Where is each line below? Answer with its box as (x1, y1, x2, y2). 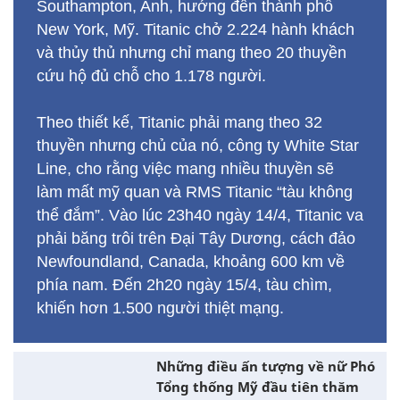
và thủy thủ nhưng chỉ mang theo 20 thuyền (37, 276, 346, 294)
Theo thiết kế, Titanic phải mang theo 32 (37, 346, 322, 363)
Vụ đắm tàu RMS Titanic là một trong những (37, 160, 350, 178)
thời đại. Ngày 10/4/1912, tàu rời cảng (37, 206, 307, 224)
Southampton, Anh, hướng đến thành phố (37, 229, 333, 247)
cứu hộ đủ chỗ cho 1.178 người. (37, 299, 266, 317)
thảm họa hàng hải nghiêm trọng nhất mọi (37, 183, 334, 201)
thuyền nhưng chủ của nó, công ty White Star (37, 369, 359, 387)
